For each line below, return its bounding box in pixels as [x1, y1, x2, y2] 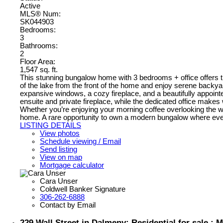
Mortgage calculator [40, 161, 104, 170]
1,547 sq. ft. [20, 66, 58, 74]
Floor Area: [20, 58, 55, 66]
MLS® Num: [20, 10, 61, 18]
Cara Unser [40, 177, 78, 186]
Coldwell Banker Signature [40, 185, 125, 194]
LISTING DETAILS [20, 121, 81, 130]
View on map [40, 153, 82, 162]
